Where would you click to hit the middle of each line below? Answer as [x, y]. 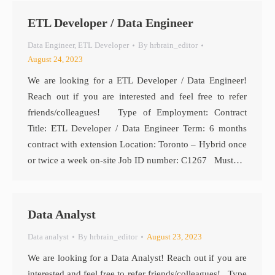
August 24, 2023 [55, 59]
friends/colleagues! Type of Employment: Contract [137, 112]
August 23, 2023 [174, 237]
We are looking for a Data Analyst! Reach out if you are [137, 258]
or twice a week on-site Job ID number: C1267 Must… [135, 160]
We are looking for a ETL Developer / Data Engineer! [137, 80]
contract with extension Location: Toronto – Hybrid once [137, 144]
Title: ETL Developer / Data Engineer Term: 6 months [137, 128]
